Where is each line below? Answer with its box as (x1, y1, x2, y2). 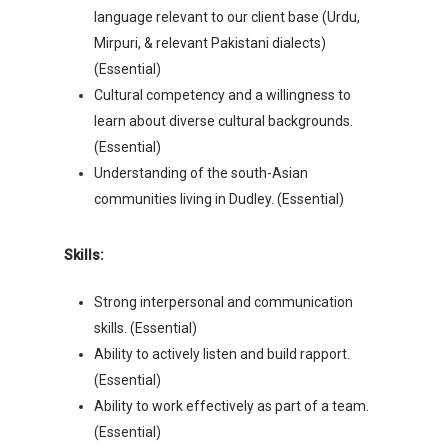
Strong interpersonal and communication (94, 294, 353, 310)
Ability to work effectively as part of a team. (94, 398, 369, 414)
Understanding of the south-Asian (94, 165, 308, 181)
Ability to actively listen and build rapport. (94, 346, 350, 362)
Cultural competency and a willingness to (94, 87, 351, 103)
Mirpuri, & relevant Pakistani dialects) (94, 35, 326, 51)
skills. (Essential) (94, 320, 197, 336)
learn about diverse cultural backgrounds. (94, 113, 353, 129)
